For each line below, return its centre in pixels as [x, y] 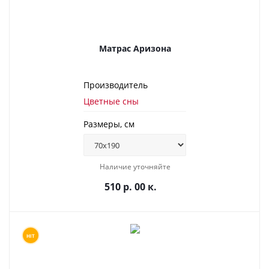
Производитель [116, 85]
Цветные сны [111, 101]
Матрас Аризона [135, 48]
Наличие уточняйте [135, 167]
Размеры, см [109, 124]
